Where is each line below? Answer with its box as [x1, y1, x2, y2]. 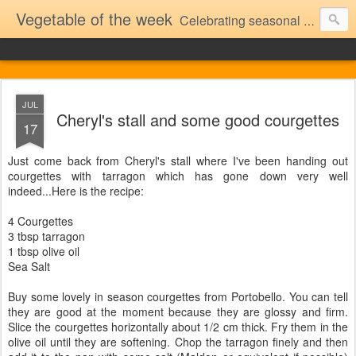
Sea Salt [8, 258, 50, 274]
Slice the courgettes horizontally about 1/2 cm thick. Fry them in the [8, 319, 348, 335]
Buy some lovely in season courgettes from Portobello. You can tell [8, 288, 348, 304]
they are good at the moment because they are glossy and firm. [8, 304, 348, 319]
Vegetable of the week [16, 7, 172, 30]
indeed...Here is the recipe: [8, 183, 144, 199]
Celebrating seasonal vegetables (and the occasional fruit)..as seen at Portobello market [180, 11, 304, 29]
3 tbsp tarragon [8, 228, 85, 244]
